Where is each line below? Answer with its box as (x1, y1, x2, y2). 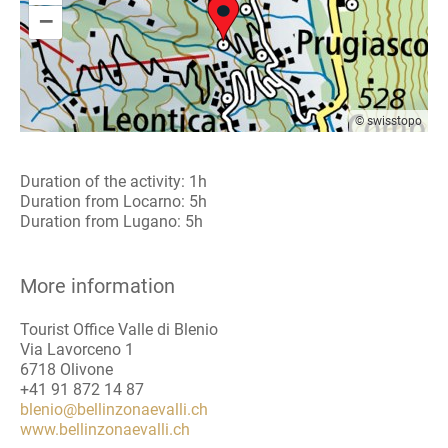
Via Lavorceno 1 (20, 339, 134, 359)
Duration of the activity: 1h (20, 171, 207, 191)
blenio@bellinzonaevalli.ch (20, 399, 208, 419)
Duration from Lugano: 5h (20, 211, 203, 231)
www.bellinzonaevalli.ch (20, 419, 190, 439)
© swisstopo (355, 113, 422, 128)
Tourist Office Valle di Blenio (20, 319, 218, 339)
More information (20, 273, 175, 298)
